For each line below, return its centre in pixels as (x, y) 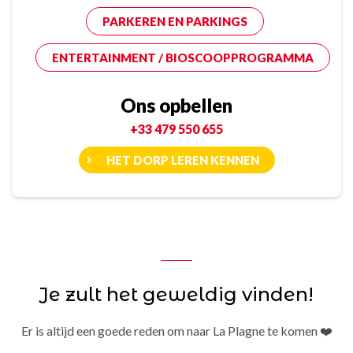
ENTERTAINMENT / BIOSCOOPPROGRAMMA (183, 58)
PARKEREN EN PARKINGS (175, 22)
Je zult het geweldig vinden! (176, 295)
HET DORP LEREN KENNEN (182, 160)
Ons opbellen (176, 106)
